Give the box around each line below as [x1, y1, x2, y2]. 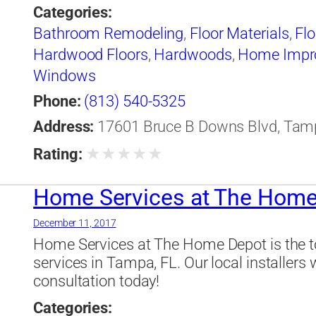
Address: [33, 118, 95, 136]
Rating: [33, 145, 83, 164]
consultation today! [33, 272, 160, 291]
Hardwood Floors [33, 46, 148, 64]
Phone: [33, 92, 81, 111]
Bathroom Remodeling [33, 25, 184, 43]
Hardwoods [154, 46, 232, 64]
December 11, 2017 [33, 217, 116, 229]
